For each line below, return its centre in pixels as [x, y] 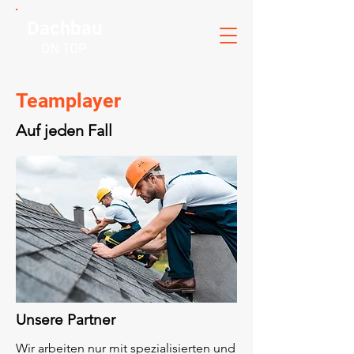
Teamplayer [68, 101]
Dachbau [64, 28]
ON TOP [64, 47]
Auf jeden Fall [64, 130]
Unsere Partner [66, 320]
